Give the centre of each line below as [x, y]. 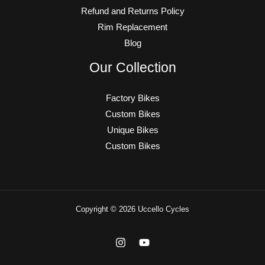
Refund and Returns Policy [132, 11]
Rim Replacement [132, 27]
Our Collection [132, 67]
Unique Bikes [132, 130]
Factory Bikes [132, 98]
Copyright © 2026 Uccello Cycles [132, 209]
